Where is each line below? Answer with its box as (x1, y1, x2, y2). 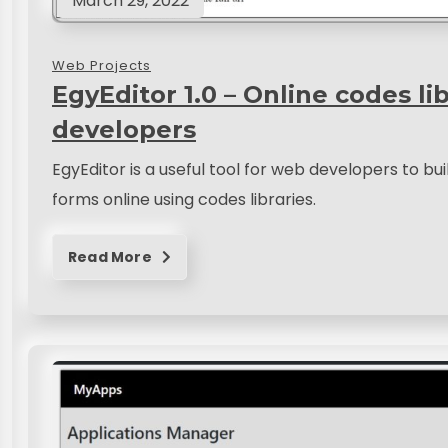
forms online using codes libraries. (52, 188, 316, 211)
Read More (68, 247, 155, 267)
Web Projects (52, 56, 151, 75)
